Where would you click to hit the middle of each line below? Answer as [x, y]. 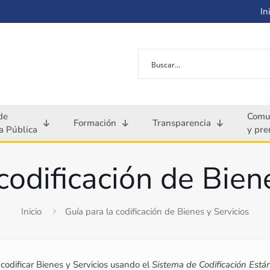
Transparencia [182, 123]
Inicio [31, 212]
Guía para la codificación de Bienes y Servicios [157, 212]
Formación [95, 123]
